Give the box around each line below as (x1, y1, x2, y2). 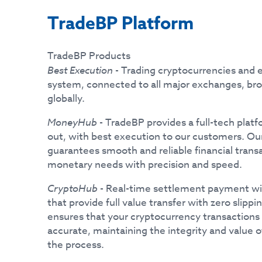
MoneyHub (47, 115, 98, 129)
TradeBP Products (47, 49, 131, 63)
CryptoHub (47, 181, 98, 195)
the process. (47, 237, 105, 252)
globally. (47, 91, 85, 106)
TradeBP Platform (47, 11, 194, 36)
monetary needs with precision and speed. (47, 157, 243, 172)
